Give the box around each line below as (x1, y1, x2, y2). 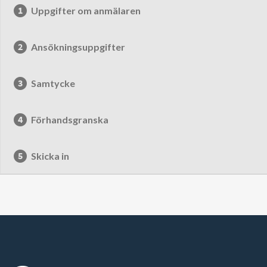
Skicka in (31, 150, 70, 162)
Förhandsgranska (31, 114, 109, 125)
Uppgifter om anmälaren (31, 5, 141, 16)
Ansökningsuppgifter (31, 41, 126, 52)
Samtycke (31, 77, 76, 89)
